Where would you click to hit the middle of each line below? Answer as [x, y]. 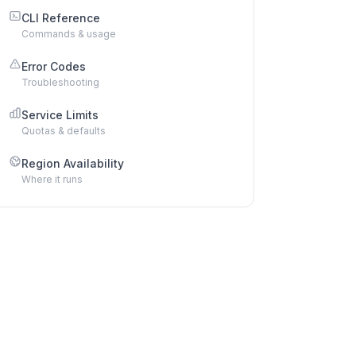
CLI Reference [61, 18]
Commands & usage [69, 34]
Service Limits [60, 115]
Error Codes [54, 66]
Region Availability [73, 163]
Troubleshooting [60, 82]
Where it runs [52, 179]
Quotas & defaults [64, 131]
